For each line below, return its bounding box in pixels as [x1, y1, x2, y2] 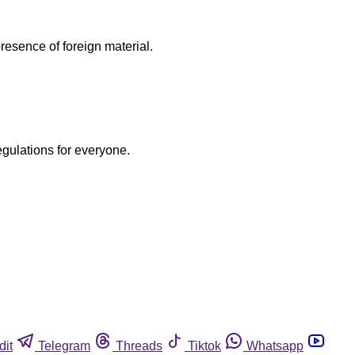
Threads [116, 339, 162, 353]
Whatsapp [246, 339, 303, 353]
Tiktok [188, 339, 221, 353]
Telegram [38, 339, 90, 353]
